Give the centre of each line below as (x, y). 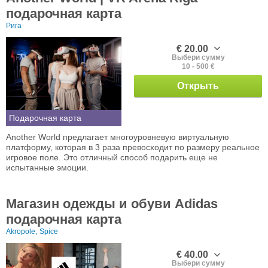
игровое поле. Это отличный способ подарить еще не (112, 157)
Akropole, (22, 231)
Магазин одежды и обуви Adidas (112, 203)
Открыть (198, 86)
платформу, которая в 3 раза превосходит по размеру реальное (133, 147)
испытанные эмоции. (47, 167)
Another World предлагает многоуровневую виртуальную (118, 137)
